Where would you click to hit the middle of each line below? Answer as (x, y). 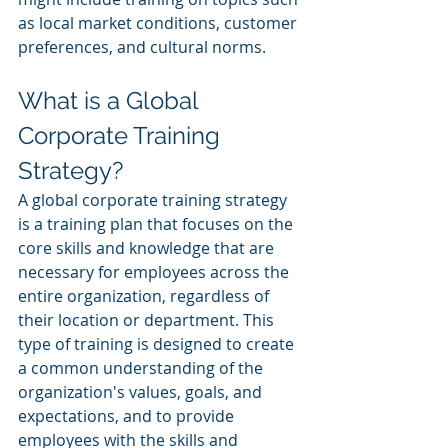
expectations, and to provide (128, 416)
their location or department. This (148, 320)
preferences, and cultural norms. (142, 47)
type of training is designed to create (158, 344)
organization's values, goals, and (142, 392)
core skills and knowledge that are (148, 248)
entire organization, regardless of (145, 296)
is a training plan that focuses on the (157, 224)
